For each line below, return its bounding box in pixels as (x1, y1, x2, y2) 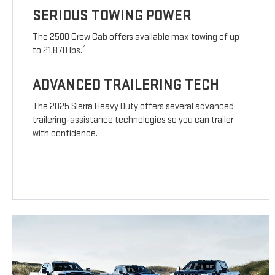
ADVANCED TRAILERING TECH (33, 76, 220, 95)
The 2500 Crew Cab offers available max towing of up (33, 31, 240, 44)
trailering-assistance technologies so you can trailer (33, 114, 234, 126)
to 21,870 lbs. (33, 45, 83, 57)
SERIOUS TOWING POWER (33, 7, 192, 25)
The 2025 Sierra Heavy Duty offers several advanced (33, 101, 234, 113)
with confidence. (33, 128, 98, 140)
